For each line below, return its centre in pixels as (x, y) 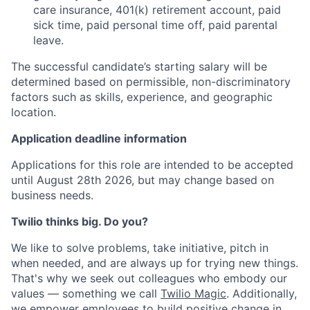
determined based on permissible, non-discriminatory (151, 82)
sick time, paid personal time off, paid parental (155, 25)
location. (34, 112)
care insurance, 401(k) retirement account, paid (157, 10)
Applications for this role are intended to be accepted (152, 165)
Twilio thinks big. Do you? (80, 222)
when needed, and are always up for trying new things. (155, 263)
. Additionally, (262, 294)
